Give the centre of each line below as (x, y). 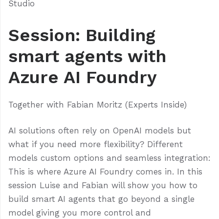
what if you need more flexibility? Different (96, 144)
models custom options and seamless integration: (109, 158)
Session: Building (82, 35)
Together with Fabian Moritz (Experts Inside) (98, 105)
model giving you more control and (80, 213)
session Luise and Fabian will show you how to (103, 186)
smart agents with (87, 56)
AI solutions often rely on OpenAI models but (100, 131)
